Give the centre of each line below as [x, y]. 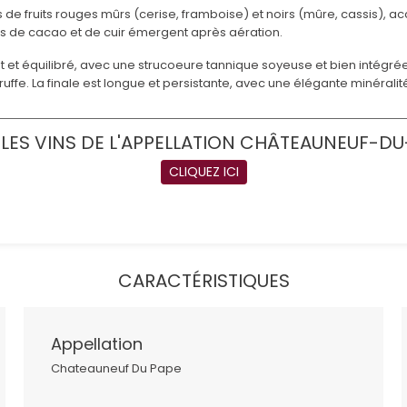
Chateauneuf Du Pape [116, 369]
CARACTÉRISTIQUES [203, 281]
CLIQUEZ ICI [203, 172]
